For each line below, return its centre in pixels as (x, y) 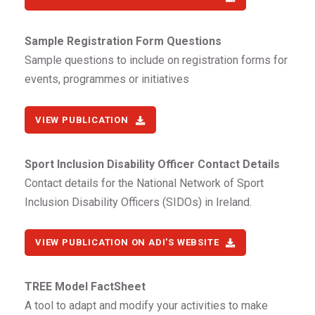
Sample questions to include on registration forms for (156, 60)
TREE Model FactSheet (85, 287)
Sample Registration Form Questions (123, 41)
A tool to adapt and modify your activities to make (146, 306)
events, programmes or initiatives (107, 79)
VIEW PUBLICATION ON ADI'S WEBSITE (127, 243)
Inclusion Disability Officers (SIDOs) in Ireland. (138, 202)
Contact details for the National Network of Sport (144, 183)
